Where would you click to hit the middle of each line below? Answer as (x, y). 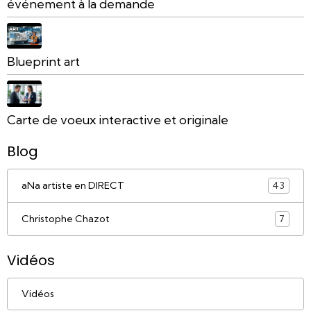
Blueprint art (43, 62)
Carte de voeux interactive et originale (118, 119)
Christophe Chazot (66, 218)
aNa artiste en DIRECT (73, 185)
